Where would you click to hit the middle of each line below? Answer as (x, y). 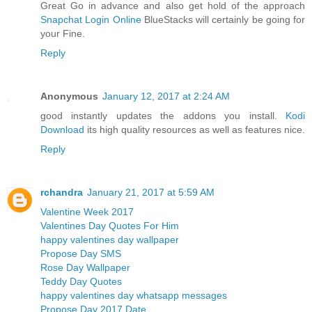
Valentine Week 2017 (87, 212)
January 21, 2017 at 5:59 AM (151, 193)
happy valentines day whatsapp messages (134, 296)
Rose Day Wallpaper (85, 268)
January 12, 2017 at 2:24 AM (166, 96)
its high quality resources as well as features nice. (195, 130)
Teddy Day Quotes (81, 282)
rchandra (62, 193)
